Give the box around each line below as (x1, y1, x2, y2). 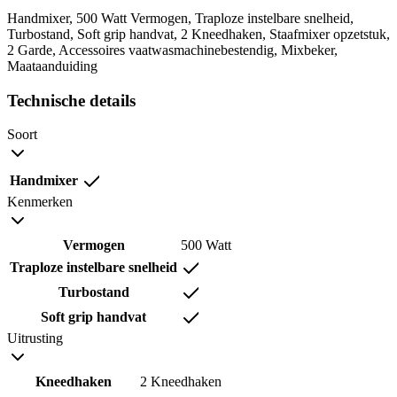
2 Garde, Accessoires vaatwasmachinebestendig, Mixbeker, (7, 42, 338, 58)
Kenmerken (7, 194, 73, 210)
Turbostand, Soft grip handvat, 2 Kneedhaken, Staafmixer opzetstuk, (7, 26, 390, 42)
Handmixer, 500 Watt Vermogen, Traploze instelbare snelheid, (7, 10, 354, 26)
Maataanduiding (7, 58, 97, 74)
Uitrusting (7, 331, 63, 346)
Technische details (7, 90, 136, 110)
